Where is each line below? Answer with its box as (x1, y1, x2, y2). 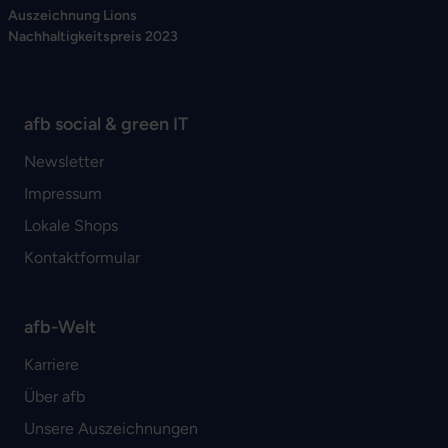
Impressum (24, 184, 102, 204)
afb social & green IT (24, 113, 188, 136)
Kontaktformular (24, 248, 140, 268)
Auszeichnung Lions (8, 7, 137, 25)
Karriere (24, 355, 79, 375)
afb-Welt (24, 316, 96, 339)
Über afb (24, 387, 85, 407)
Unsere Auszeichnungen (24, 419, 198, 439)
